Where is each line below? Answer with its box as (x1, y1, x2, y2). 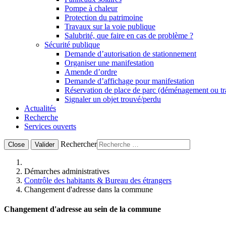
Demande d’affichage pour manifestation (65, 77, 194, 85)
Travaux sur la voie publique (65, 22, 155, 31)
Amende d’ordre (65, 68, 117, 76)
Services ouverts (24, 122, 76, 131)
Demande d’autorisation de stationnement (65, 49, 196, 58)
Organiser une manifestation (65, 59, 154, 67)
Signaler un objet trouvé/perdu (65, 95, 161, 103)
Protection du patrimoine (65, 13, 143, 22)
